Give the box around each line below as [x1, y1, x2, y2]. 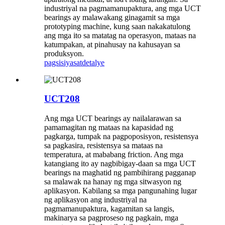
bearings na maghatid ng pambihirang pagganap [44, 168, 196, 177]
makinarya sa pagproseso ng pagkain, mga [44, 213, 178, 222]
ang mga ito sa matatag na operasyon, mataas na [44, 31, 196, 40]
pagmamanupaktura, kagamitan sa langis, [44, 204, 174, 213]
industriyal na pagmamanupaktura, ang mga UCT [44, 4, 201, 13]
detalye [82, 58, 104, 67]
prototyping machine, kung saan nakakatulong [44, 22, 190, 31]
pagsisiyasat [44, 58, 82, 67]
